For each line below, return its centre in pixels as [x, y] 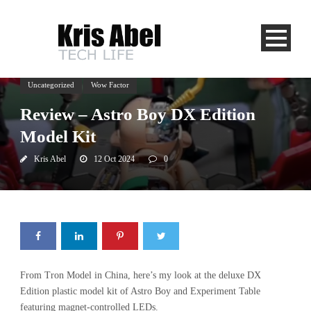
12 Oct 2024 [114, 159]
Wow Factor [110, 85]
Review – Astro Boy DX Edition [138, 115]
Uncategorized [51, 85]
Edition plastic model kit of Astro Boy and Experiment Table [140, 292]
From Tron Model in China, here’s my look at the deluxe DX [141, 276]
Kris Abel [50, 159]
